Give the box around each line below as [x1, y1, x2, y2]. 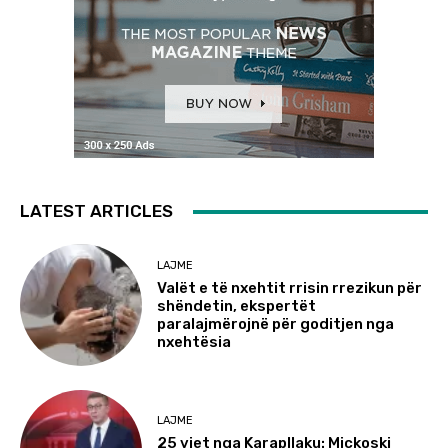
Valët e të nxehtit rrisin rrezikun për [157, 278, 423, 297]
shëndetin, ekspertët [157, 296, 317, 315]
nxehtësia [157, 332, 232, 351]
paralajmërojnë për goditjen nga [157, 314, 395, 333]
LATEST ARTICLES [20, 201, 173, 221]
